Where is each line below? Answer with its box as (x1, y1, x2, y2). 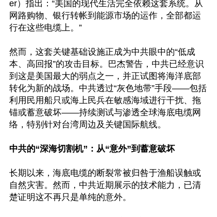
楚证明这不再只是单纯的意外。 (9, 192, 134, 202)
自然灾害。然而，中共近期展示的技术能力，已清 (9, 180, 201, 190)
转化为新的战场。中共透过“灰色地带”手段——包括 (9, 83, 207, 93)
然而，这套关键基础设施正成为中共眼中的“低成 (9, 47, 195, 57)
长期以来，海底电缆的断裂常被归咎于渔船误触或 (9, 168, 201, 178)
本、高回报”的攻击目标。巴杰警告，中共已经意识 (9, 59, 204, 69)
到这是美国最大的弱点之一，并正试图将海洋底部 (9, 71, 201, 81)
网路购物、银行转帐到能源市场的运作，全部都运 (9, 11, 201, 20)
